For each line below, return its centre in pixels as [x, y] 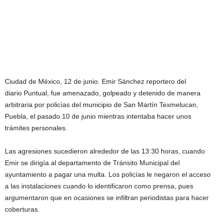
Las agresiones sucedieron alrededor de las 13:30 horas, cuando [105, 151]
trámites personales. [36, 128]
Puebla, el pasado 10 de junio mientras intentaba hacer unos [98, 116]
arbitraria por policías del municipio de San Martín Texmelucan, [101, 105]
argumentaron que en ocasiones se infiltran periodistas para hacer [107, 198]
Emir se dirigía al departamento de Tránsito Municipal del [92, 163]
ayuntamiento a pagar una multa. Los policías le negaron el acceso [108, 174]
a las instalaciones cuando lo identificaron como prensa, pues [99, 186]
